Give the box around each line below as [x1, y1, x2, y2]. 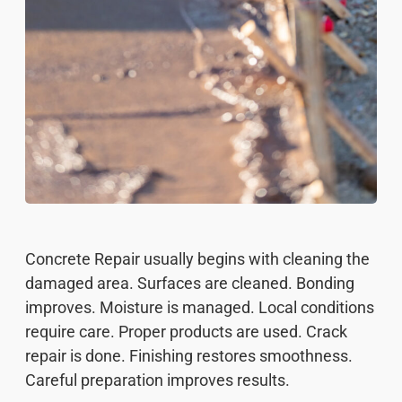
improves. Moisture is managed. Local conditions [25, 298, 374, 318]
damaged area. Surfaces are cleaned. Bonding [25, 274, 354, 293]
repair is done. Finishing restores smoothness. [25, 346, 353, 366]
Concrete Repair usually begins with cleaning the [25, 249, 370, 269]
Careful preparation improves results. [25, 371, 290, 390]
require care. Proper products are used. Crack [25, 322, 347, 342]
